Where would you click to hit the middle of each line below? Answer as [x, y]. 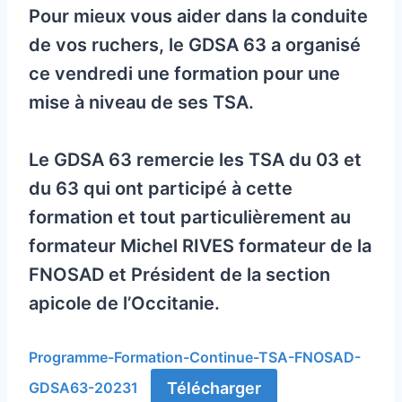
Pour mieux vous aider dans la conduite [198, 17]
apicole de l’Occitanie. [124, 304]
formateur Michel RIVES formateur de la [200, 246]
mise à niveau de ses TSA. [141, 103]
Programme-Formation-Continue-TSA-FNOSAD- [195, 358]
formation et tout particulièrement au [190, 218]
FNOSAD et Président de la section [179, 275]
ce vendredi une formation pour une [184, 74]
